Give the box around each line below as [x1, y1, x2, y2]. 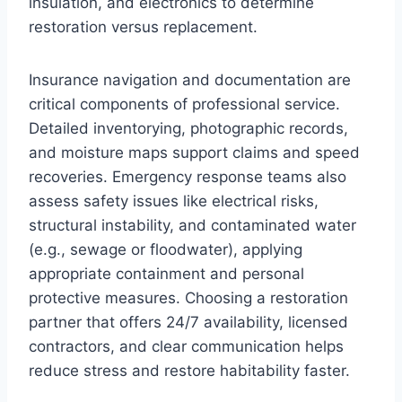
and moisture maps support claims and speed [29, 143, 360, 162]
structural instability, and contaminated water [29, 215, 356, 234]
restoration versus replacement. [29, 17, 258, 36]
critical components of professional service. [29, 94, 340, 113]
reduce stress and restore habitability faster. [29, 361, 350, 380]
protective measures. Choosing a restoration [29, 288, 348, 307]
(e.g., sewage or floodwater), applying [29, 240, 302, 258]
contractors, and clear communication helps [29, 336, 344, 355]
